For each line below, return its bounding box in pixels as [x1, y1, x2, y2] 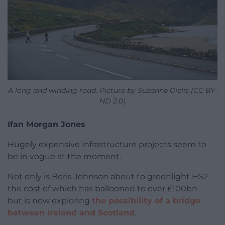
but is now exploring [8, 196, 92, 206]
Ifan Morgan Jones [8, 120, 85, 130]
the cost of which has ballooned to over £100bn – [8, 184, 203, 194]
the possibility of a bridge [92, 196, 200, 206]
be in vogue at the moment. [8, 152, 121, 162]
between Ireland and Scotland [8, 208, 135, 218]
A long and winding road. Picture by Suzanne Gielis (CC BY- [8, 86, 217, 95]
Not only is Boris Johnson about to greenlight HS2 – [8, 172, 214, 182]
